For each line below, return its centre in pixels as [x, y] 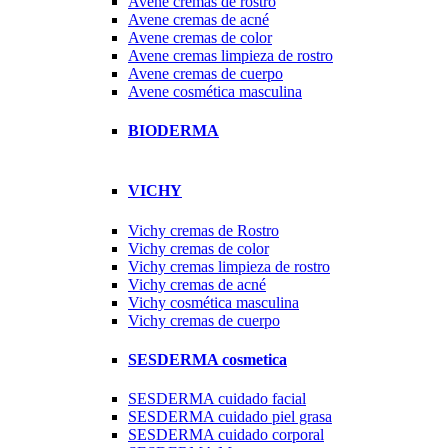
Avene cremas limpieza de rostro [230, 55]
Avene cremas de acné [198, 19]
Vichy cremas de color [198, 248]
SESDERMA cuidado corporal [226, 435]
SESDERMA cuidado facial [217, 399]
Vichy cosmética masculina [213, 302]
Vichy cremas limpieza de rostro [229, 266]
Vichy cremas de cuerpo [204, 320]
